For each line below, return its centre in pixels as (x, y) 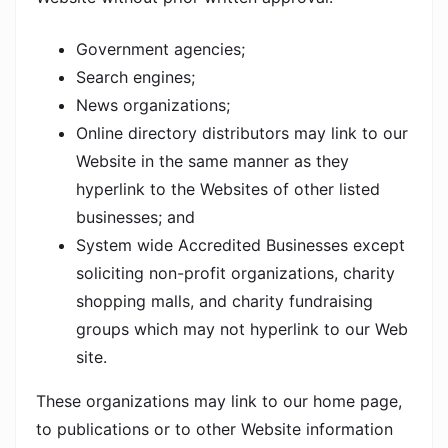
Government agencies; (160, 49)
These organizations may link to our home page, (219, 401)
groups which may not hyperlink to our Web (242, 329)
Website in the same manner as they (212, 161)
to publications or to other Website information (214, 429)
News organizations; (153, 105)
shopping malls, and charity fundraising (224, 301)
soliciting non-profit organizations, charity (235, 273)
